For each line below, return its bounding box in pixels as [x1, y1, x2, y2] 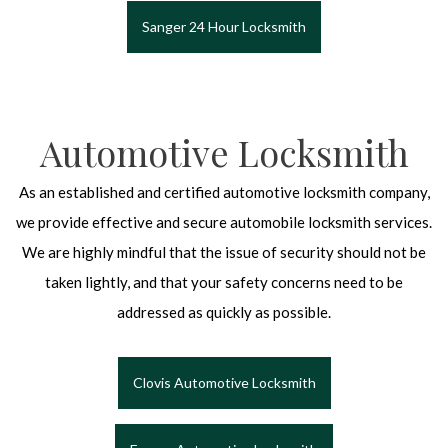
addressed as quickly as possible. [117, 303, 331, 322]
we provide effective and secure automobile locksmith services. [16, 213, 432, 232]
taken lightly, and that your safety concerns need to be [45, 273, 403, 292]
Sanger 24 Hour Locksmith [142, 18, 306, 36]
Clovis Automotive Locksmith [132, 374, 316, 392]
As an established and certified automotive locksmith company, [18, 183, 430, 202]
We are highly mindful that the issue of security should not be [22, 243, 426, 262]
